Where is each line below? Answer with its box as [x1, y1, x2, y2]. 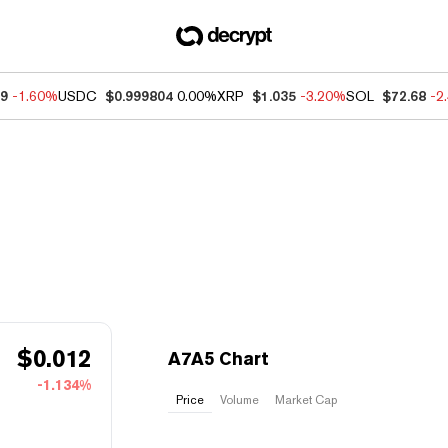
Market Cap [275, 393, 337, 407]
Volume [220, 393, 259, 407]
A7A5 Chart [168, 348, 269, 369]
